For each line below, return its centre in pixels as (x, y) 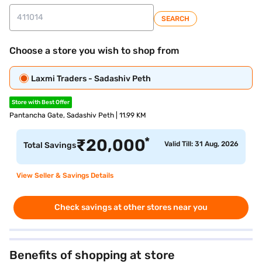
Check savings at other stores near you (131, 207)
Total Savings (50, 145)
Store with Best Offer (41, 102)
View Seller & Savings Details (65, 175)
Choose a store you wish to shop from (94, 51)
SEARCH (175, 19)
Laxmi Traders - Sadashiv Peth (91, 79)
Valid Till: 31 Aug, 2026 (201, 144)
